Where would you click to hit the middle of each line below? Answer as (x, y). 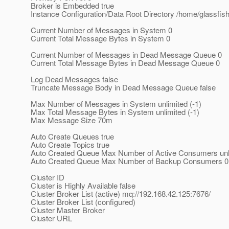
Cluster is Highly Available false (83, 186)
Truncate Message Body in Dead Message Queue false (123, 87)
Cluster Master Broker (68, 210)
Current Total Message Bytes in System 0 (100, 38)
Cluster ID (48, 177)
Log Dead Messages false (74, 79)
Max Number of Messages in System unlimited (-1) (116, 104)
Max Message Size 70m (72, 120)
